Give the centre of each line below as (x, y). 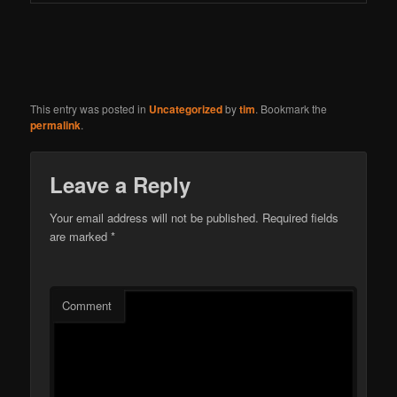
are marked (81, 237)
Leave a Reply (121, 185)
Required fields (299, 218)
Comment (87, 306)
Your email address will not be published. (155, 218)
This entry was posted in (90, 109)
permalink (56, 125)
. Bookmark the (292, 109)
